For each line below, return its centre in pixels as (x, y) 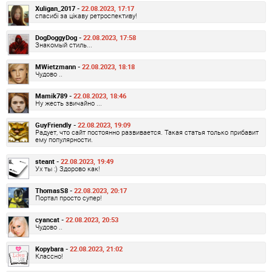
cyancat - (50, 220)
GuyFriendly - (56, 125)
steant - (48, 161)
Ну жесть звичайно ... (69, 103)
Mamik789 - (54, 96)
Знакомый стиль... (64, 45)
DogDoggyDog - (59, 38)
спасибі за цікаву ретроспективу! (86, 16)
